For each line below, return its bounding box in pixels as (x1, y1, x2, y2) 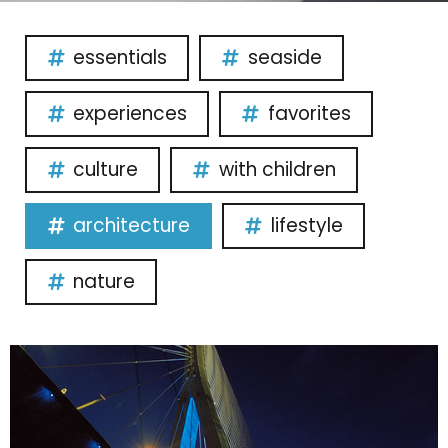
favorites (267, 100, 351, 128)
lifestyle (270, 212, 343, 240)
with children (218, 156, 336, 184)
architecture (73, 212, 191, 240)
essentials (73, 44, 168, 72)
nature (73, 268, 136, 296)
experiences (73, 100, 188, 128)
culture (73, 156, 139, 184)
